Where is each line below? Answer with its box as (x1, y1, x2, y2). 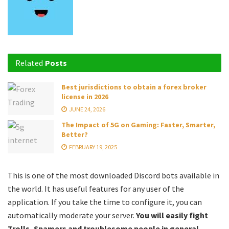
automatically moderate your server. (8, 210, 136, 220)
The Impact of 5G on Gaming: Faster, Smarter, (61, 120, 215, 130)
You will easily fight (136, 210, 208, 220)
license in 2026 (61, 91, 108, 101)
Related (15, 57, 43, 68)
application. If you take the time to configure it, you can (8, 196, 202, 207)
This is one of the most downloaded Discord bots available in (8, 170, 219, 180)
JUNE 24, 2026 (68, 105, 105, 113)
